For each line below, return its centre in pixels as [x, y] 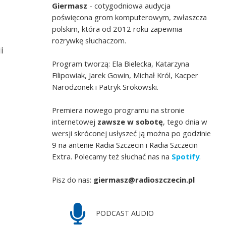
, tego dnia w [185, 122]
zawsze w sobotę [130, 122]
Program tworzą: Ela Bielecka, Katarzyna [121, 64]
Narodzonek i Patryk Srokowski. [105, 87]
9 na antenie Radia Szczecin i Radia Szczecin [125, 145]
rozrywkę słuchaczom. [89, 41]
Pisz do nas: [73, 180]
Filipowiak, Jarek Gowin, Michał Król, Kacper [125, 75]
